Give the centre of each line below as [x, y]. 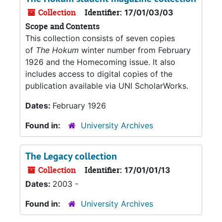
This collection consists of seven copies [100, 38]
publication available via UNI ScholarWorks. [107, 85]
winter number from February [135, 50]
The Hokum [57, 50]
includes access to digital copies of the [99, 74]
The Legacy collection [71, 156]
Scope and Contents [62, 26]
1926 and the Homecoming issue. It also [100, 62]
